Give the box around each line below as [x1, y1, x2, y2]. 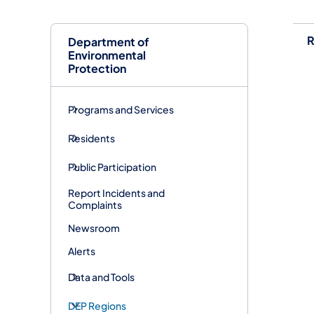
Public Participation [68, 160, 156, 173]
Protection [68, 60, 126, 76]
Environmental [68, 47, 146, 62]
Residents [68, 131, 115, 144]
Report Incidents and [68, 186, 165, 199]
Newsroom [68, 221, 120, 234]
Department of [68, 34, 149, 49]
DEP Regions [68, 299, 126, 312]
